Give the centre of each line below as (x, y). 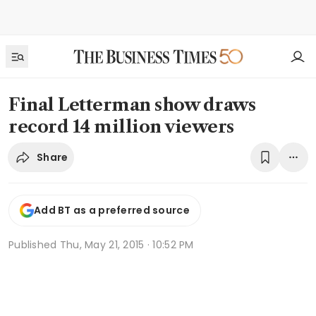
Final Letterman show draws (132, 105)
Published (34, 244)
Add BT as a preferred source (112, 211)
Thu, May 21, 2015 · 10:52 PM (127, 244)
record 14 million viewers (121, 127)
